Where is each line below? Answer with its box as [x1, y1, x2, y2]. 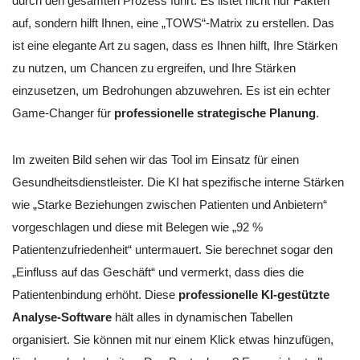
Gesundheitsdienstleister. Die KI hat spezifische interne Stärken [12, 174, 344, 189]
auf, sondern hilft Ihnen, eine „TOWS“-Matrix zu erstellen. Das [12, 15, 334, 30]
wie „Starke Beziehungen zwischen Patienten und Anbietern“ [12, 197, 327, 211]
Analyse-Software [12, 309, 112, 324]
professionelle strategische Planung [114, 105, 316, 120]
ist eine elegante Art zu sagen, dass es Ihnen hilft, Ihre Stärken [12, 38, 337, 52]
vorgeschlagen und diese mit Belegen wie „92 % [12, 219, 263, 234]
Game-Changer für [12, 105, 114, 120]
